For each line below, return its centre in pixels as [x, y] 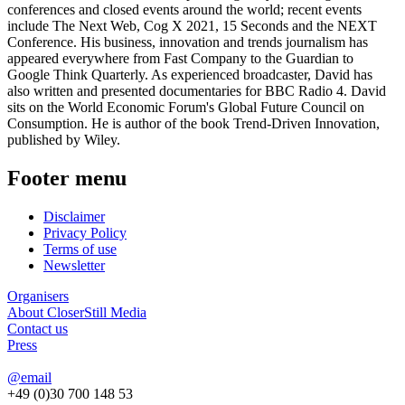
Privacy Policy [85, 233]
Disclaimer [74, 217]
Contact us [38, 329]
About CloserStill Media [77, 313]
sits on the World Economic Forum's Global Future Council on [186, 108]
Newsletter [74, 266]
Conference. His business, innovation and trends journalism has [188, 42]
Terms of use [80, 250]
